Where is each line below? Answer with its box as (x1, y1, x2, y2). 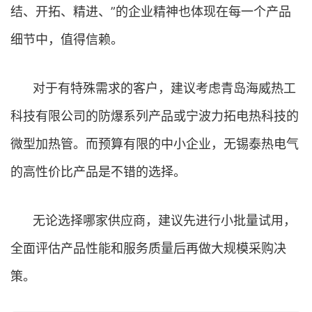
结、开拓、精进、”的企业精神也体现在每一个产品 (10, 4, 291, 19)
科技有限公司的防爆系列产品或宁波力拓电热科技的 (10, 109, 299, 123)
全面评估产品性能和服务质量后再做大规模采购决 (10, 241, 286, 256)
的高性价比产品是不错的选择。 (10, 164, 186, 179)
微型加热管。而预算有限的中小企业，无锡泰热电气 (10, 136, 299, 151)
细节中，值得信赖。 (10, 32, 123, 47)
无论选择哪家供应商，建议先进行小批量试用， (33, 213, 296, 228)
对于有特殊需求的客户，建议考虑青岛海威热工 (33, 81, 296, 95)
